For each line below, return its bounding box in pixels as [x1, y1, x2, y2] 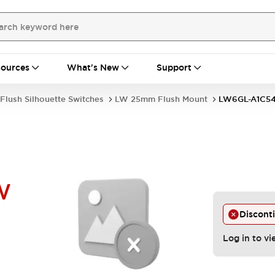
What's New [67, 62, 119, 73]
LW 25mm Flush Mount [115, 94, 207, 104]
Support [157, 62, 192, 73]
